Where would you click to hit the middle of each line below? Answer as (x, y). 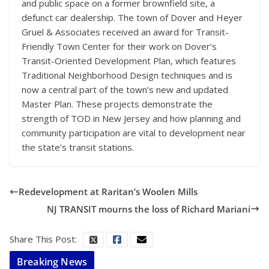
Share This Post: (43, 239)
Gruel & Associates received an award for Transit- (125, 32)
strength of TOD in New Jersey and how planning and (131, 119)
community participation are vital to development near (134, 133)
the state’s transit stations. (78, 147)
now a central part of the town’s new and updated (125, 90)
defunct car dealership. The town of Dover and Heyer (132, 18)
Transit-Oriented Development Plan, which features (129, 61)
